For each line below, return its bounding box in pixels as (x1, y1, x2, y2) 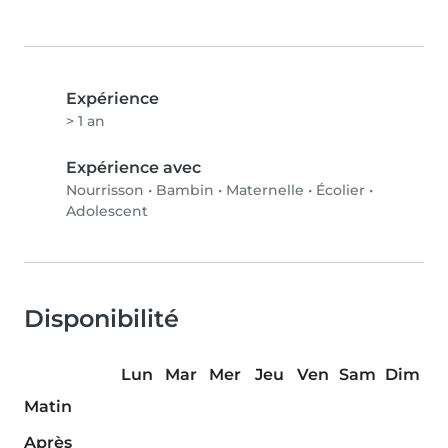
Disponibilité (24, 304, 179, 334)
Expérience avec (66, 158, 201, 178)
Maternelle (226, 181, 304, 200)
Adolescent (66, 202, 148, 221)
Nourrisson (66, 181, 144, 200)
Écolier (316, 181, 365, 200)
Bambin (156, 181, 214, 200)
